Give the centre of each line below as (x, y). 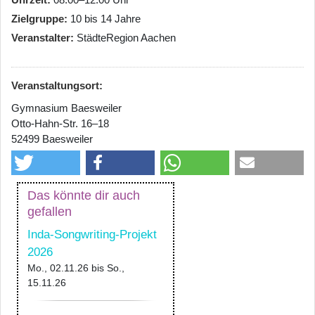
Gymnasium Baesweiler (66, 108)
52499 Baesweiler (52, 139)
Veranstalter (41, 37)
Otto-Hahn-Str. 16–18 (60, 123)
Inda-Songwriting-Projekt (92, 234)
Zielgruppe (38, 18)
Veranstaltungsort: (57, 85)
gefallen (50, 211)
